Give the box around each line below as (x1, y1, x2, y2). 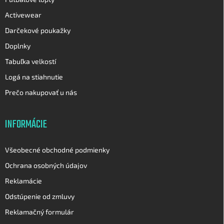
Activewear (5, 10, 41, 19)
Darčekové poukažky (5, 25, 70, 34)
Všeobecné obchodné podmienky (5, 145, 109, 154)
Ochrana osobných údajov (5, 160, 87, 169)
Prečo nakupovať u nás (5, 87, 77, 96)
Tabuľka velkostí (5, 56, 56, 65)
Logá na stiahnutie (5, 72, 63, 81)
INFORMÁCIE (5, 115, 47, 133)
